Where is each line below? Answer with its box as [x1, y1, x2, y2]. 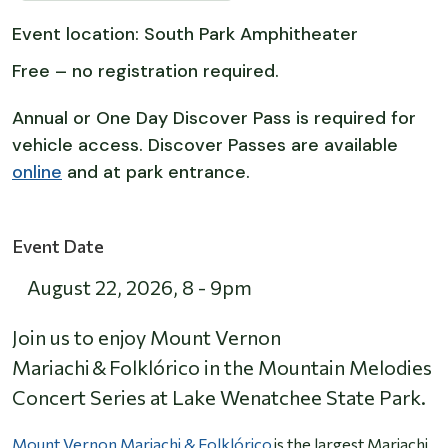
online [12, 160, 62, 185]
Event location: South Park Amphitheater [12, 22, 358, 47]
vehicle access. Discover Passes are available [12, 133, 398, 158]
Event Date [12, 235, 104, 258]
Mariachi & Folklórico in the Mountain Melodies [12, 355, 432, 380]
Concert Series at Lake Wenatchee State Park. [12, 385, 426, 410]
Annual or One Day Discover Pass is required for [12, 106, 416, 131]
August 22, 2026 [27, 275, 173, 300]
